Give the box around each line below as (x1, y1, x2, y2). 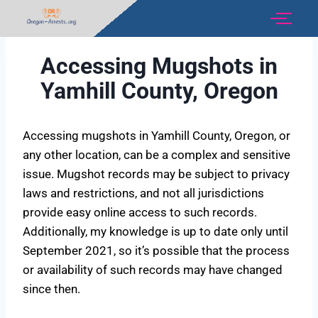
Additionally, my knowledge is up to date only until (23, 224, 288, 238)
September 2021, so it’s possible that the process (23, 243, 290, 258)
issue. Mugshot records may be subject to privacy (23, 166, 290, 181)
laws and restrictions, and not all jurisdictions (23, 185, 264, 200)
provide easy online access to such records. (23, 204, 257, 219)
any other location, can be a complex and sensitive (23, 147, 290, 162)
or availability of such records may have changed (23, 262, 283, 277)
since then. (23, 281, 80, 296)
